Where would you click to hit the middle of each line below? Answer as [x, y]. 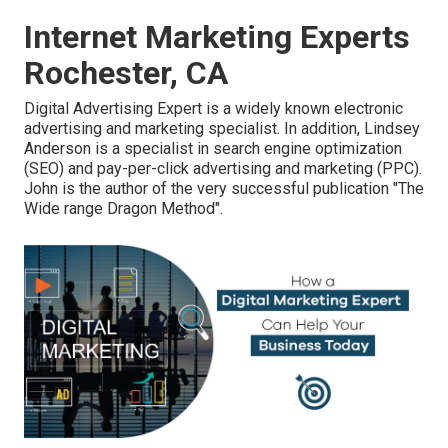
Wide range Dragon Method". [123, 209]
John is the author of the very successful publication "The [224, 189]
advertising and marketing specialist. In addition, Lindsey [222, 129]
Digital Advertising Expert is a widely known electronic [213, 109]
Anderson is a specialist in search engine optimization [213, 149]
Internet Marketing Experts [217, 37]
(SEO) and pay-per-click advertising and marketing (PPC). [223, 169]
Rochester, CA [126, 73]
